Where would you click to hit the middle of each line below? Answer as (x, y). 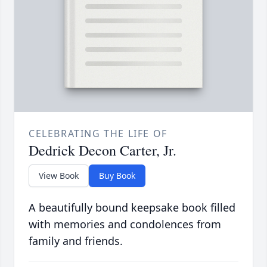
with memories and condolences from (125, 224)
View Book (59, 176)
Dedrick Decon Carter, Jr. (103, 150)
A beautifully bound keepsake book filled (132, 208)
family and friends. (76, 241)
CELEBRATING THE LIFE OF (98, 134)
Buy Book (117, 176)
